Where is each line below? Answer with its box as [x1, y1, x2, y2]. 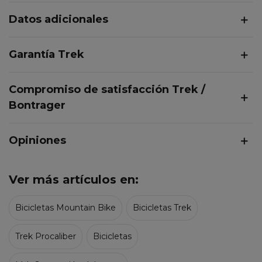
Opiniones [9, 134, 66, 147]
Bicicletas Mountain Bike [15, 202, 116, 213]
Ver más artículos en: [9, 173, 139, 187]
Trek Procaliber [15, 231, 76, 242]
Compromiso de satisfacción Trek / [9, 83, 205, 96]
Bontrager [9, 99, 65, 112]
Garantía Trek [9, 48, 84, 61]
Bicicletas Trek [133, 202, 191, 213]
